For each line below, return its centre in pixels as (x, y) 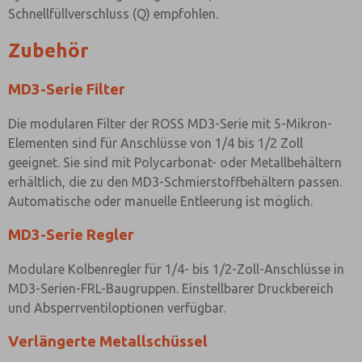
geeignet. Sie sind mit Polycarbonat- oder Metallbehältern (175, 162)
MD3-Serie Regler (71, 235)
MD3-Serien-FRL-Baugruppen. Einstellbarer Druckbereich (171, 288)
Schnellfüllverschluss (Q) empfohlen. (113, 14)
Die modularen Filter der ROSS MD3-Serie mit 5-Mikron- (170, 124)
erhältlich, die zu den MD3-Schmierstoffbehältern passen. (175, 182)
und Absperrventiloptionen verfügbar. (117, 308)
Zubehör (48, 51)
